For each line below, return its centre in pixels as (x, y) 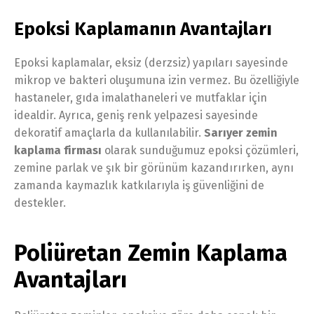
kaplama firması (58, 150)
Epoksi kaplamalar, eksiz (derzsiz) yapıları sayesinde (151, 62)
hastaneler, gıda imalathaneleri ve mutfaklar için (141, 97)
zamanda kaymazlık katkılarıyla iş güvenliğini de (139, 185)
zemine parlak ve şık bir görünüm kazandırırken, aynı (154, 168)
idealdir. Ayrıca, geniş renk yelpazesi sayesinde (136, 115)
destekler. (40, 203)
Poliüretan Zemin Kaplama (151, 253)
